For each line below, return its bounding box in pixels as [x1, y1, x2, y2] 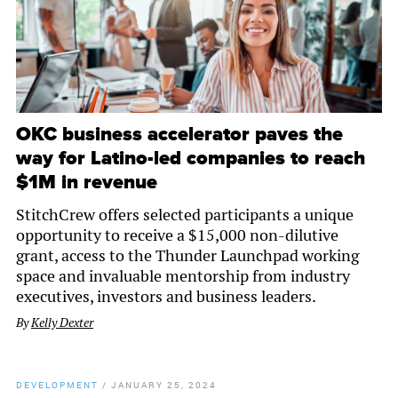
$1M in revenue [16, 171, 157, 195]
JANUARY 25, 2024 [111, 378, 217, 392]
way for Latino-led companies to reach [16, 147, 365, 171]
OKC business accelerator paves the [16, 123, 343, 147]
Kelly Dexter [31, 314, 93, 331]
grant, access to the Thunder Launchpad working [16, 245, 359, 267]
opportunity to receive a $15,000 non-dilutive [16, 225, 338, 246]
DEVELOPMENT [16, 378, 99, 392]
